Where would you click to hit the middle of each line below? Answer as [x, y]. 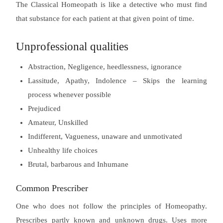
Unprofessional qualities [72, 46]
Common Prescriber [52, 188]
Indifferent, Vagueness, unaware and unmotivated [105, 136]
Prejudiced [45, 108]
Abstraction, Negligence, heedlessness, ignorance [105, 66]
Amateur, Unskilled [58, 122]
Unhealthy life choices [63, 150]
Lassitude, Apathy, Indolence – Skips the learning [117, 80]
